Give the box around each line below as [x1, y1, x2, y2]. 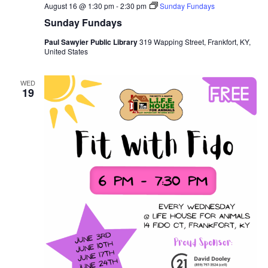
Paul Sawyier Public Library [44, 36, 139, 47]
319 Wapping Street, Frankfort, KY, [139, 36, 251, 47]
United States [44, 45, 88, 56]
